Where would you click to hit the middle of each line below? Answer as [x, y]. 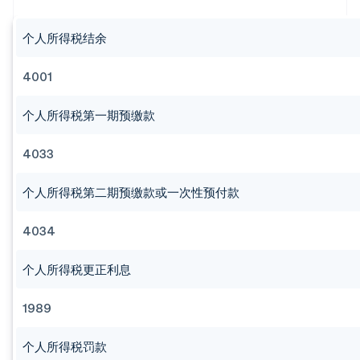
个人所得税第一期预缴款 [89, 115]
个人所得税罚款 [65, 347]
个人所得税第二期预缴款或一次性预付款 [131, 192]
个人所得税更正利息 [77, 270]
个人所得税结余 [65, 38]
